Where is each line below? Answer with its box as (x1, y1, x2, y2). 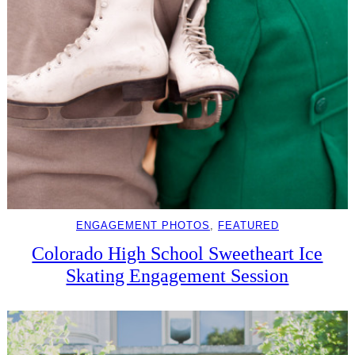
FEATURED (217, 219, 279, 231)
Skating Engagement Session (66, 264, 289, 286)
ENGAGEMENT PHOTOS (75, 219, 210, 231)
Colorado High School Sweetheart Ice (32, 242, 323, 264)
